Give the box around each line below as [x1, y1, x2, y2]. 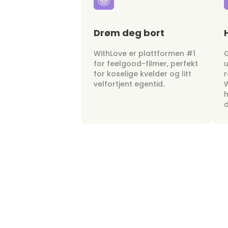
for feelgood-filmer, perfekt [94, 58, 198, 69]
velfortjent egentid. [94, 78, 164, 89]
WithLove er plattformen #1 [94, 48, 195, 59]
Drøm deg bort [94, 26, 164, 39]
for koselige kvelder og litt [94, 68, 191, 79]
